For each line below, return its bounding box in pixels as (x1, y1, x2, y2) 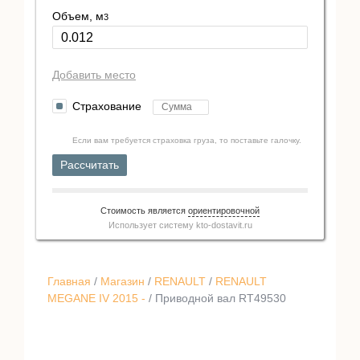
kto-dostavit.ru (195, 219, 252, 230)
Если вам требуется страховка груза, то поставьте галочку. (72, 135, 301, 145)
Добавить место (52, 68, 136, 81)
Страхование (72, 100, 145, 112)
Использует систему (108, 219, 196, 230)
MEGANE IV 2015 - (47, 291, 145, 305)
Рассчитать (60, 157, 119, 171)
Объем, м (52, 10, 104, 22)
